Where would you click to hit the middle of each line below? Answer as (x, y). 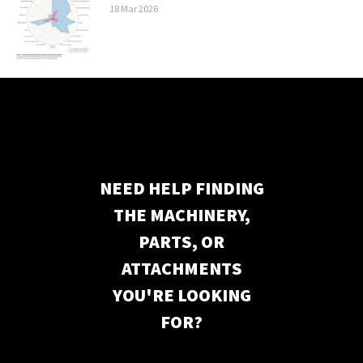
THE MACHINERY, (181, 214)
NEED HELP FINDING (181, 188)
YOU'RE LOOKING (181, 295)
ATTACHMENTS (181, 268)
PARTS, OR (181, 241)
